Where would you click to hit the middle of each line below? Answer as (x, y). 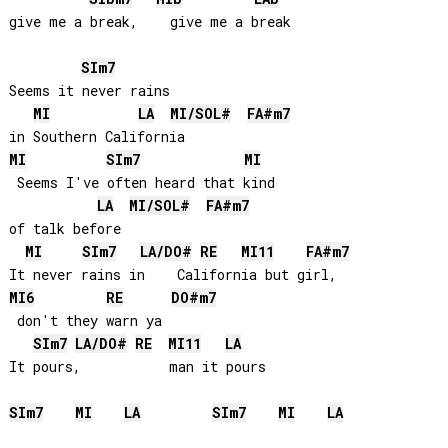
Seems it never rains (93, 91)
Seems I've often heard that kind (145, 183)
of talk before (64, 229)
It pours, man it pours (137, 367)
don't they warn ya (85, 321)
